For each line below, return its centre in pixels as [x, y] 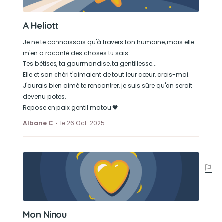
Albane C [38, 123]
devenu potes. [44, 96]
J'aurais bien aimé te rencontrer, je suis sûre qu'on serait [107, 85]
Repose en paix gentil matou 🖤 [70, 107]
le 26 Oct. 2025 [82, 123]
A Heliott [40, 26]
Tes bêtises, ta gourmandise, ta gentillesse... [89, 64]
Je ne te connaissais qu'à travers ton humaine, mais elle [108, 42]
